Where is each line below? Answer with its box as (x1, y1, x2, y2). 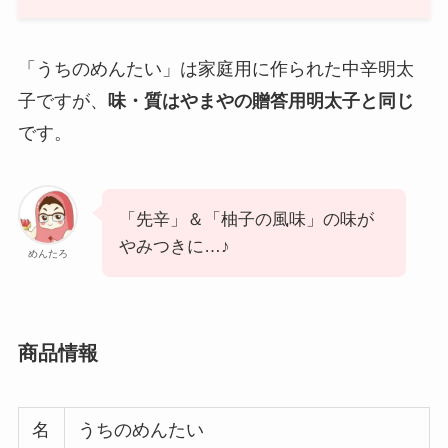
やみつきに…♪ (118, 237, 230, 257)
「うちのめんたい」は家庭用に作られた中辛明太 (17, 59, 414, 80)
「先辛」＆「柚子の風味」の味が (118, 210, 374, 230)
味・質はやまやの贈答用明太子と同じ (107, 91, 414, 112)
